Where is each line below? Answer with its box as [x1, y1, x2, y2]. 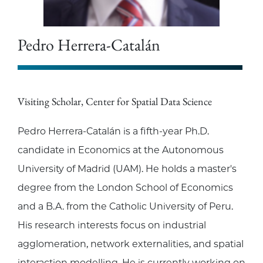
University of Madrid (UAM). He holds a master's [18, 163, 237, 175]
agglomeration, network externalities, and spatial [18, 238, 244, 250]
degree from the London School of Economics [18, 182, 233, 194]
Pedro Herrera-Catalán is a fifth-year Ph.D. [18, 126, 209, 137]
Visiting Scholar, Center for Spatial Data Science [18, 95, 212, 109]
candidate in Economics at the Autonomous [18, 144, 224, 156]
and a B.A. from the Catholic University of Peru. [18, 201, 233, 213]
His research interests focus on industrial [18, 220, 206, 231]
